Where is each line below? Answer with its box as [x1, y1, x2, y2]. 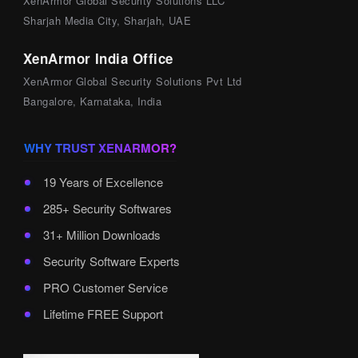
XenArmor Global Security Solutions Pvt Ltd [22, 74, 242, 89]
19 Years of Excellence [42, 173, 163, 191]
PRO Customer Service [42, 279, 168, 296]
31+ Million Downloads [42, 226, 161, 244]
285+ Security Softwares [42, 200, 172, 217]
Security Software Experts [42, 253, 180, 270]
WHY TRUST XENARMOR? [23, 139, 177, 157]
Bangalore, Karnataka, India [22, 93, 162, 109]
